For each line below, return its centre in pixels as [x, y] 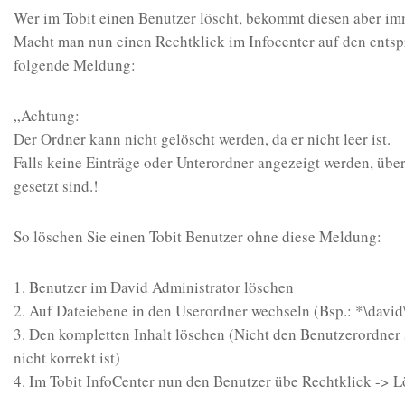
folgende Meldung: [74, 65]
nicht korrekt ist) [66, 357]
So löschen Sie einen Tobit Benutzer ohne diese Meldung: [197, 236]
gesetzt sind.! [56, 186]
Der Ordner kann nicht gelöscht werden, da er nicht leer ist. [202, 139]
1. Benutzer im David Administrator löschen [153, 287]
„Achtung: [46, 116]
